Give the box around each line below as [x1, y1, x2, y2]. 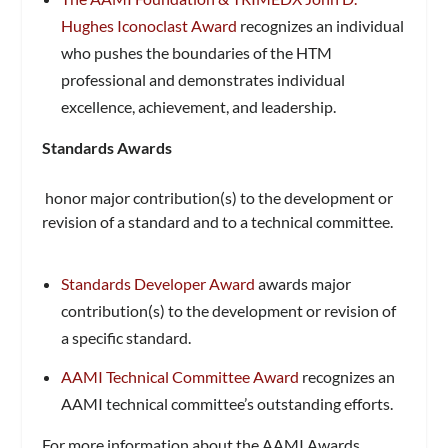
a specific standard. [60, 328, 191, 348]
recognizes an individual [236, 16, 404, 36]
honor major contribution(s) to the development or [42, 187, 394, 207]
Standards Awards [42, 138, 173, 158]
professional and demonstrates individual [60, 70, 345, 90]
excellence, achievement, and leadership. [60, 97, 336, 117]
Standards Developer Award [60, 274, 255, 294]
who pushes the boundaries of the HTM [60, 43, 332, 63]
